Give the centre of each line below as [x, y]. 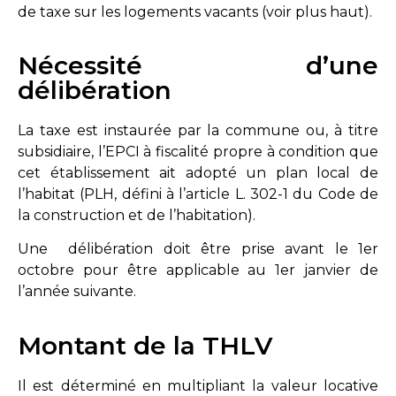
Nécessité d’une [198, 65]
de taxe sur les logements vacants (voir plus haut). [195, 11]
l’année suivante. [77, 292]
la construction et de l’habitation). [137, 215]
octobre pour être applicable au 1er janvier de [198, 270]
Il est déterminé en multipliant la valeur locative [198, 385]
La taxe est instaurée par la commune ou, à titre [198, 130]
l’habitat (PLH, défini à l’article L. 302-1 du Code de [198, 194]
